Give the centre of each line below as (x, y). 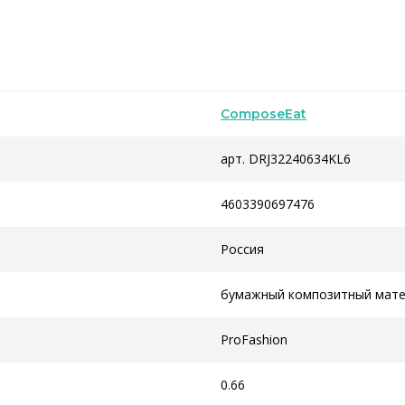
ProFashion (254, 339)
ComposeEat (264, 114)
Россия (242, 249)
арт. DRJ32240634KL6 (286, 159)
